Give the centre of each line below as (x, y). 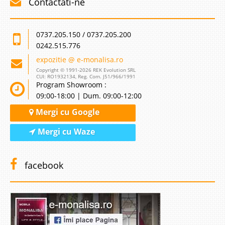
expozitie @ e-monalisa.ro (80, 60)
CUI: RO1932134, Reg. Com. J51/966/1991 (86, 76)
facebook (43, 165)
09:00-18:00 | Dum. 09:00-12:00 (89, 96)
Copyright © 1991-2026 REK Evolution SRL (86, 70)
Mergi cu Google (67, 112)
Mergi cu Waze (65, 132)
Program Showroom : (71, 85)
